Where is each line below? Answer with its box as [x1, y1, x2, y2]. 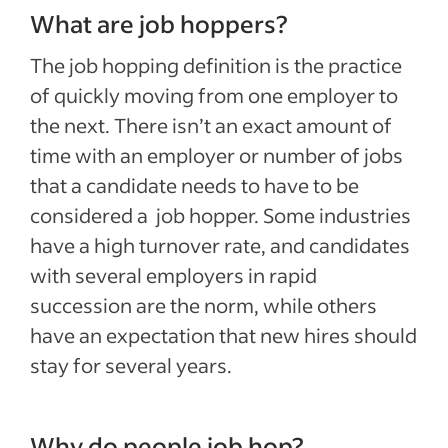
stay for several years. [30, 352, 232, 378]
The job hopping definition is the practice [30, 52, 402, 78]
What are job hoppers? [30, 8, 288, 39]
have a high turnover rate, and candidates [30, 232, 410, 258]
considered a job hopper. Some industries [30, 202, 411, 228]
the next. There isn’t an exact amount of [30, 112, 392, 138]
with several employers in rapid [30, 262, 317, 288]
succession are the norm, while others [30, 292, 377, 318]
